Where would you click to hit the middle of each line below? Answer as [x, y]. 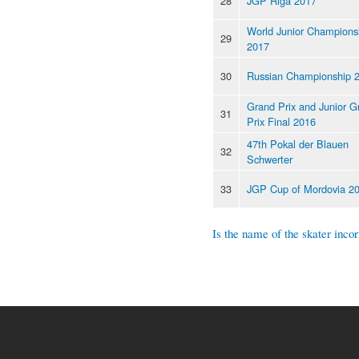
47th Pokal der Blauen [298, 143]
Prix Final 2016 [281, 121]
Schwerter [270, 159]
